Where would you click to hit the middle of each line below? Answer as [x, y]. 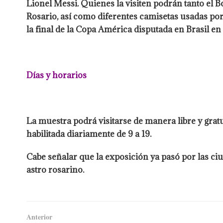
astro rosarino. [55, 170]
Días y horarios [56, 75]
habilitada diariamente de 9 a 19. [89, 134]
